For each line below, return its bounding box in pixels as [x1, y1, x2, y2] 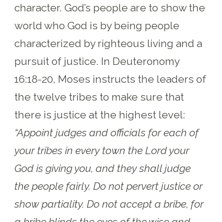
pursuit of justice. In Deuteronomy [14, 55, 180, 67]
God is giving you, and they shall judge [14, 162, 191, 174]
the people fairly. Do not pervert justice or [14, 179, 203, 192]
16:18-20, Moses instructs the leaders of [14, 72, 207, 85]
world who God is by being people [14, 19, 180, 32]
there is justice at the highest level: [14, 108, 186, 121]
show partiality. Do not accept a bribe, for [14, 197, 204, 210]
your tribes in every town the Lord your [14, 144, 190, 157]
